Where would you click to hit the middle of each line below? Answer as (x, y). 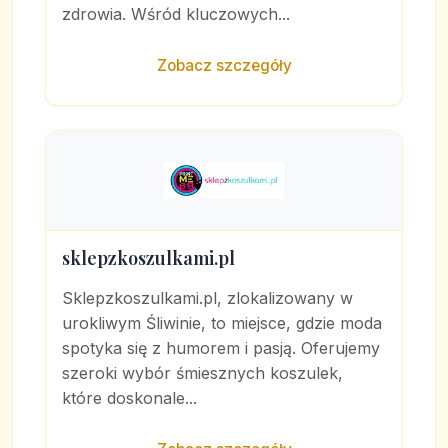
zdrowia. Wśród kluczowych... (176, 14)
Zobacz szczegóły (224, 65)
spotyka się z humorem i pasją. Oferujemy (221, 348)
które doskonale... (129, 398)
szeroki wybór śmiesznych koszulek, (202, 373)
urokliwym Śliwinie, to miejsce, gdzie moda (222, 323)
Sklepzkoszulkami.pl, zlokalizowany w (207, 298)
